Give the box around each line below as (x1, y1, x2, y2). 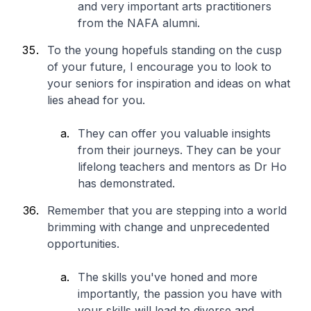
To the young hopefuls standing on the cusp (47, 43, 282, 57)
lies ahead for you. (47, 93, 149, 107)
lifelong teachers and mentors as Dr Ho (78, 160, 287, 174)
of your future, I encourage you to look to (47, 60, 271, 74)
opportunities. (47, 237, 123, 251)
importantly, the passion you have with (78, 287, 282, 301)
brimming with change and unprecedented (47, 220, 269, 234)
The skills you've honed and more (78, 270, 258, 284)
